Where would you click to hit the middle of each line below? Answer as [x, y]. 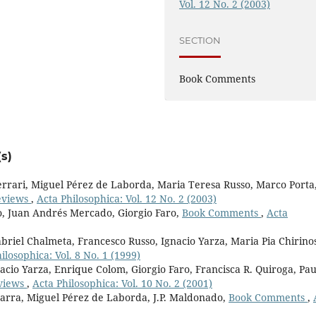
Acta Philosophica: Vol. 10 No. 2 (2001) [122, 283]
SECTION [200, 41]
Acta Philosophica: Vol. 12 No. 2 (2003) [127, 198]
